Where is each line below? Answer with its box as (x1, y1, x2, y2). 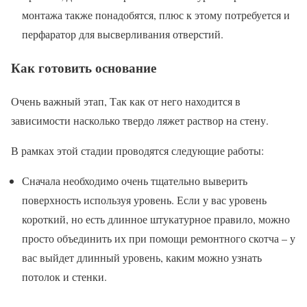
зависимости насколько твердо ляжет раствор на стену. (11, 112, 269, 127)
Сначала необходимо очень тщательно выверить (22, 173, 247, 188)
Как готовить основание (11, 58, 156, 77)
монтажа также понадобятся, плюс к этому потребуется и (22, 8, 290, 23)
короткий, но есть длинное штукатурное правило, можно (22, 211, 290, 226)
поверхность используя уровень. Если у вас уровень (22, 192, 267, 207)
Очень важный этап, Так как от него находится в (11, 93, 241, 108)
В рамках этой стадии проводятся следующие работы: (11, 143, 264, 158)
